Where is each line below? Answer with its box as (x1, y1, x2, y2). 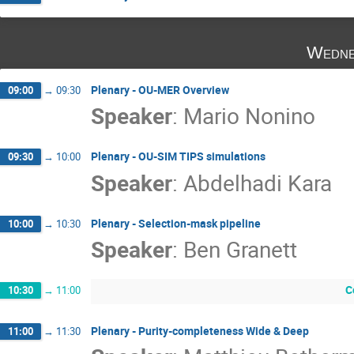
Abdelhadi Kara (183, 167, 332, 198)
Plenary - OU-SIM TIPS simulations (91, 149, 265, 164)
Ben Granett (183, 234, 297, 265)
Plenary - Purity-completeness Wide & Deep (91, 322, 309, 338)
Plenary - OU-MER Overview (91, 81, 229, 97)
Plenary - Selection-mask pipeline (91, 215, 261, 231)
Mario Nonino (183, 100, 315, 131)
